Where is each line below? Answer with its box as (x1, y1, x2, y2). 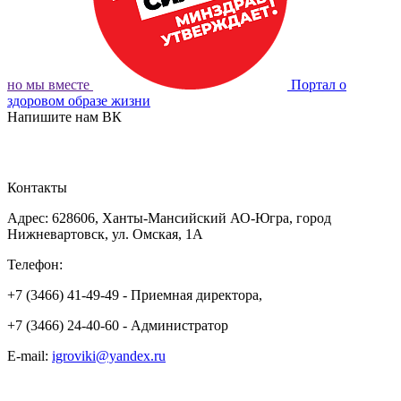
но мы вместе (7, 76, 90, 92)
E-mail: (7, 347, 52, 363)
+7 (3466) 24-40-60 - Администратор (7, 317, 228, 333)
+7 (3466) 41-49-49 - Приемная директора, (7, 286, 262, 303)
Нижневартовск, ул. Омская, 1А (7, 226, 203, 242)
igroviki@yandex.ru (52, 347, 166, 363)
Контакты (7, 179, 67, 195)
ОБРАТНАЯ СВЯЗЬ (16, 133, 161, 152)
